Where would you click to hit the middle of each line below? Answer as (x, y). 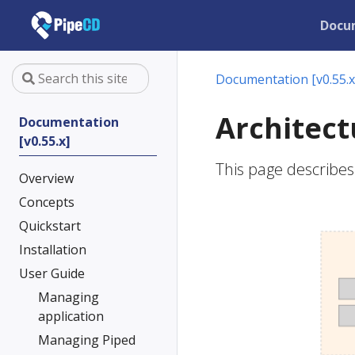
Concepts (47, 202)
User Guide (52, 273)
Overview (46, 178)
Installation (53, 250)
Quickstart (50, 226)
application (71, 316)
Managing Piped (87, 340)
